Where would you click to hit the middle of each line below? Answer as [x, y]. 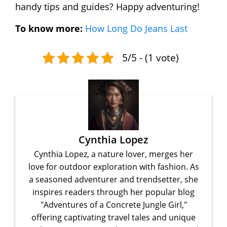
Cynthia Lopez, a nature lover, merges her [113, 154]
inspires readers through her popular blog [113, 192]
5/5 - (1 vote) [150, 57]
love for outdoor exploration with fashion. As [113, 166]
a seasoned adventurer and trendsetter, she [113, 179]
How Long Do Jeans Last [136, 28]
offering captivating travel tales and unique [113, 217]
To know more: [49, 28]
